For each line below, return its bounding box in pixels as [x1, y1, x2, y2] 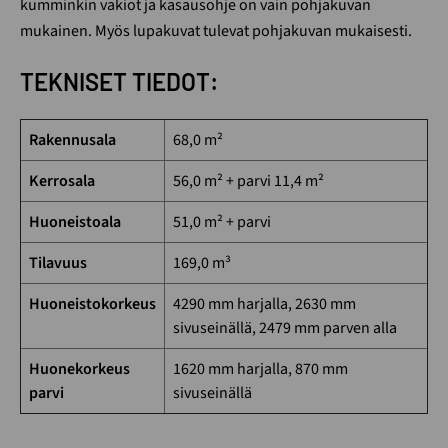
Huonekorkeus [29, 358, 130, 381]
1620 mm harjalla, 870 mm [173, 358, 348, 381]
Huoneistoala [29, 211, 121, 234]
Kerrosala [29, 170, 95, 193]
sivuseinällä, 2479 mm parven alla [173, 317, 397, 340]
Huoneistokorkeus [29, 293, 156, 316]
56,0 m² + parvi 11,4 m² [173, 170, 324, 193]
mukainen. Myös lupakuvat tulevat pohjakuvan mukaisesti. [20, 20, 412, 43]
